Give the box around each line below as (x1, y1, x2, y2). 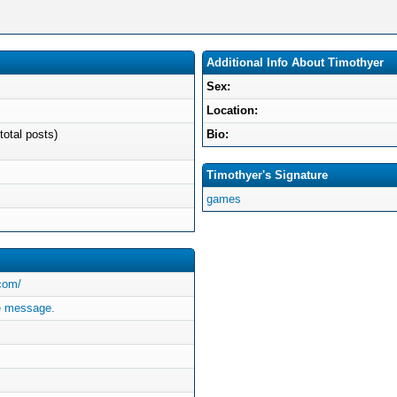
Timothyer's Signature (206, 168, 328, 182)
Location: (206, 104, 258, 117)
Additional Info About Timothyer (206, 56, 384, 69)
